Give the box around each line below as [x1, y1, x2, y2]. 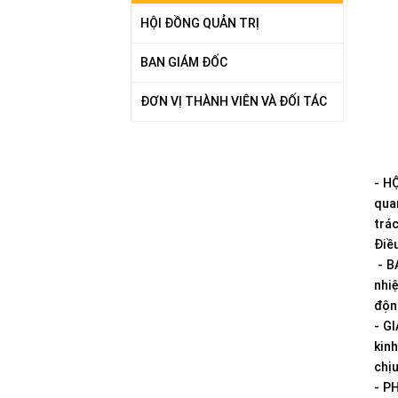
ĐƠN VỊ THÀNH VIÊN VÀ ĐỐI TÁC [140, 92, 327, 109]
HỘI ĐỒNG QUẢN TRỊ [140, 14, 259, 31]
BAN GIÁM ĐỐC [140, 53, 227, 70]
